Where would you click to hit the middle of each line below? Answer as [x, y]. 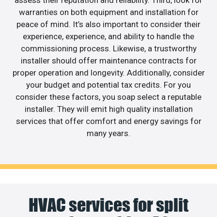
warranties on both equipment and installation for [108, 12]
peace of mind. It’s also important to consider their [108, 24]
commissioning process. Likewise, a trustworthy [108, 49]
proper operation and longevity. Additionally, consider [108, 73]
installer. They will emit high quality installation [108, 109]
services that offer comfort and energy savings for [108, 121]
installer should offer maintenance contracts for [108, 61]
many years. [108, 133]
